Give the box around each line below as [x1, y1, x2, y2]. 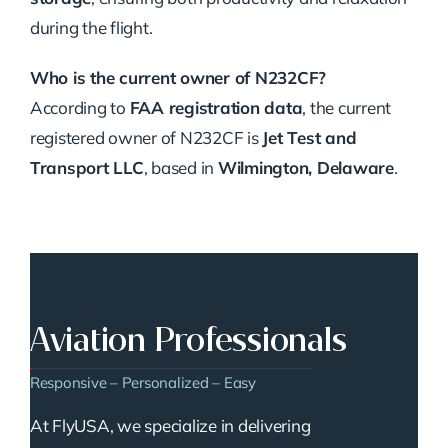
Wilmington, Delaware [217, 157, 394, 179]
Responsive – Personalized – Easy [29, 373, 256, 393]
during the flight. [29, 17, 153, 39]
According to [29, 97, 130, 119]
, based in [143, 157, 218, 179]
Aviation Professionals [29, 319, 347, 363]
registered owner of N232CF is [29, 127, 263, 149]
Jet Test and [262, 127, 357, 149]
